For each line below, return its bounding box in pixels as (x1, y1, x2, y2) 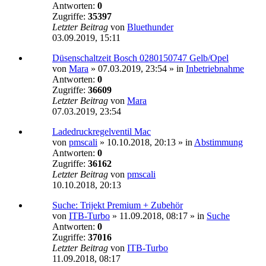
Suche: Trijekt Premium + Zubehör (52, 200, 183, 211)
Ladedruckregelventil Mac (52, 126, 151, 137)
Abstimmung (194, 137, 243, 148)
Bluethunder (127, 22, 173, 33)
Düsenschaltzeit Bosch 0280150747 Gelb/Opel (52, 53, 229, 64)
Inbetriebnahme (186, 64, 244, 74)
